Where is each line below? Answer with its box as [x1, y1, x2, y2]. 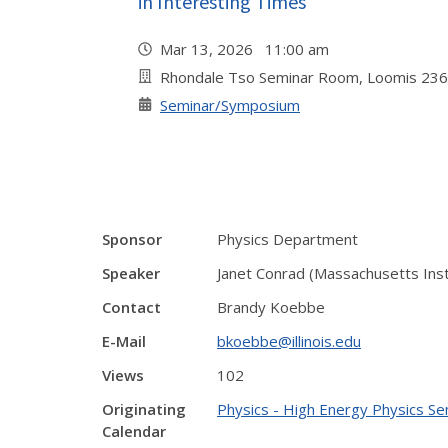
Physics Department [217, 229, 358, 249]
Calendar [102, 421, 166, 441]
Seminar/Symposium [160, 95, 300, 115]
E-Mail [102, 331, 146, 351]
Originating [102, 399, 186, 419]
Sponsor [102, 229, 162, 249]
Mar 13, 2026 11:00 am [160, 39, 337, 59]
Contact [102, 297, 161, 317]
